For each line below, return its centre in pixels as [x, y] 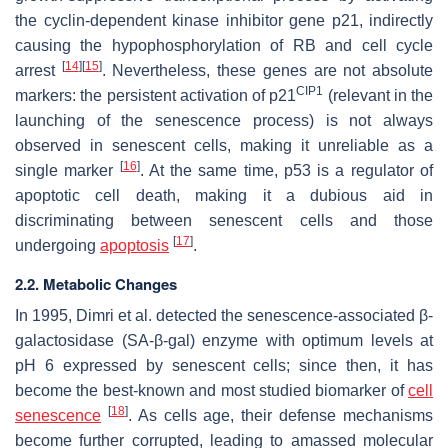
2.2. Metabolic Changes [96, 283]
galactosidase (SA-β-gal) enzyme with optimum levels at [224, 340]
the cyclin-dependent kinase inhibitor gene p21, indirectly [224, 20]
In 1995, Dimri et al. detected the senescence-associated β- [224, 315]
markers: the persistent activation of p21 [156, 95]
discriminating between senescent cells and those [224, 220]
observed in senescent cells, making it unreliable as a [224, 145]
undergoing [57, 245]
